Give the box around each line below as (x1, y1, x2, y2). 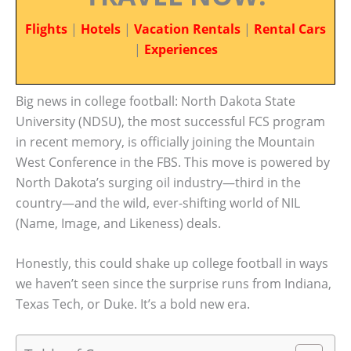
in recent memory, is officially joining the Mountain (16, 132, 315, 150)
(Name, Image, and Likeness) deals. (16, 214, 221, 232)
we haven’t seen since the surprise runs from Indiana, (16, 275, 331, 293)
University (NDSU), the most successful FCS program (16, 112, 325, 130)
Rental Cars (254, 20, 326, 38)
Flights (25, 20, 67, 38)
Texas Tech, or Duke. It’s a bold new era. (16, 295, 250, 313)
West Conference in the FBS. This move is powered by (16, 153, 330, 171)
